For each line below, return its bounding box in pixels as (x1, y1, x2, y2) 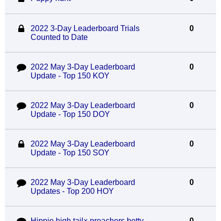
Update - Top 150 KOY (30, 72, 110, 80)
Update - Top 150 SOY (30, 148, 110, 157)
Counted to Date (30, 33, 88, 41)
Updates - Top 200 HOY (30, 187, 114, 195)
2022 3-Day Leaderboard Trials (30, 24, 140, 33)
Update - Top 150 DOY (30, 110, 110, 118)
